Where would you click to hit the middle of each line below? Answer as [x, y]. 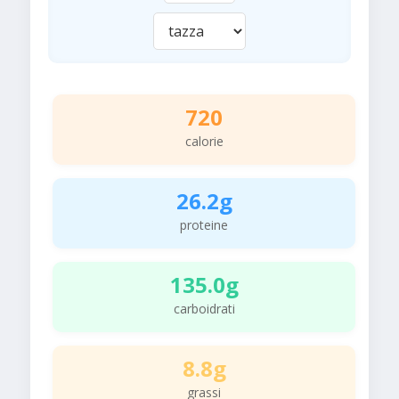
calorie [204, 142]
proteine [204, 225]
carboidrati [204, 309]
